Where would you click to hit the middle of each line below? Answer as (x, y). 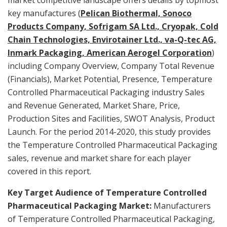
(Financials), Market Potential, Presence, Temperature (110, 79)
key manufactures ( (44, 13)
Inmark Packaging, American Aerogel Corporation (110, 52)
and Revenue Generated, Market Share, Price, (94, 105)
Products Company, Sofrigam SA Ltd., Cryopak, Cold (113, 26)
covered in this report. (49, 171)
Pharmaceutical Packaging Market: (80, 205)
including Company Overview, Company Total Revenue (111, 66)
